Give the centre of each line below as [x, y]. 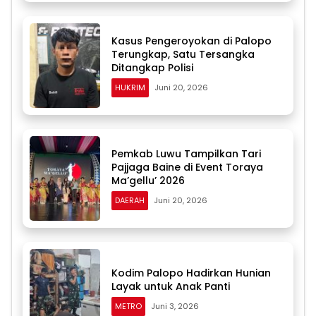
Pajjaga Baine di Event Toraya [187, 167]
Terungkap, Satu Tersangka [183, 54]
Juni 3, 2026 [175, 306]
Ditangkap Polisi [152, 67]
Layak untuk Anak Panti [171, 287]
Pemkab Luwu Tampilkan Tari [186, 153]
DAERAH [130, 200]
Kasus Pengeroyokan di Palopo [192, 41]
